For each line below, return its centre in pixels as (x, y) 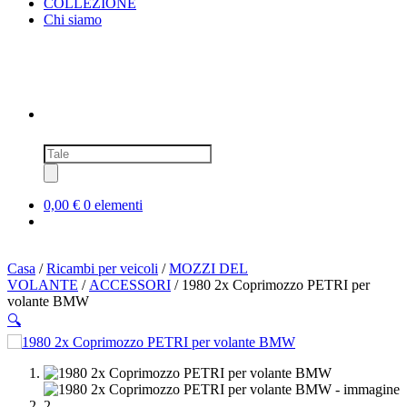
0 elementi (113, 204)
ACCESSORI (130, 284)
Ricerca (65, 151)
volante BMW (48, 301)
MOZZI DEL (208, 268)
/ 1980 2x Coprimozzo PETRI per (270, 284)
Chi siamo (73, 20)
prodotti (65, 167)
